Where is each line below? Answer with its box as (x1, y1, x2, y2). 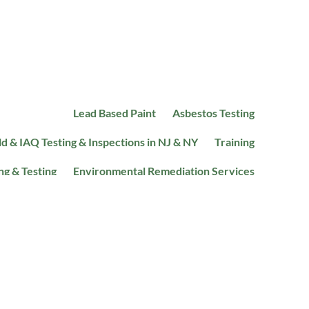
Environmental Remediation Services (72, 164, 255, 178)
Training (214, 135, 255, 149)
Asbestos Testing (172, 106, 255, 120)
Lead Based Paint (72, 106, 156, 120)
